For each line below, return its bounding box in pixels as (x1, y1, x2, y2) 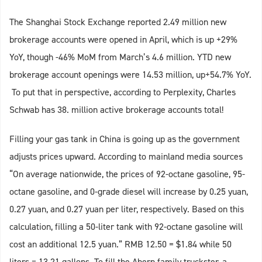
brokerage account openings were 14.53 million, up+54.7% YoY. (9, 68, 251, 81)
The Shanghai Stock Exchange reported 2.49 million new (9, 16, 226, 29)
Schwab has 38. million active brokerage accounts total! (9, 104, 223, 116)
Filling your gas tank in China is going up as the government (9, 133, 240, 146)
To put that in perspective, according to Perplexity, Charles (9, 86, 236, 99)
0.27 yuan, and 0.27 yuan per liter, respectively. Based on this (9, 203, 244, 216)
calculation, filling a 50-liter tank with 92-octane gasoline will (9, 220, 243, 233)
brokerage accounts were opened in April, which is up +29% (9, 33, 237, 46)
